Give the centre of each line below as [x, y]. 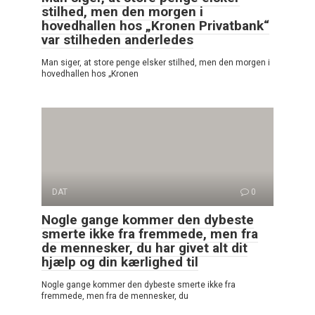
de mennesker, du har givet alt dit [144, 247]
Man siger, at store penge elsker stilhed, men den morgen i [156, 62]
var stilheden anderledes [117, 39]
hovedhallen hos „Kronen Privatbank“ [155, 25]
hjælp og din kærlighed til [120, 262]
